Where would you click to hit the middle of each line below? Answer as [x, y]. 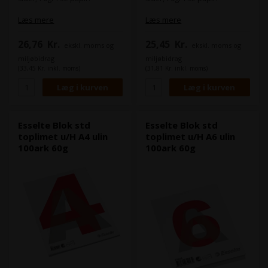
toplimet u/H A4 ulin [63, 136]
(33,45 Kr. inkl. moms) [49, 68]
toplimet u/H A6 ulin [191, 136]
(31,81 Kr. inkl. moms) [177, 68]
